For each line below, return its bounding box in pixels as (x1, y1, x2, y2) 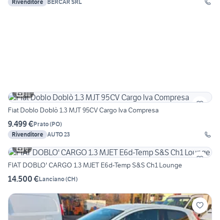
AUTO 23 (47, 131, 70, 138)
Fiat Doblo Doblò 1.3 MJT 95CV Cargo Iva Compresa (8, 106, 159, 115)
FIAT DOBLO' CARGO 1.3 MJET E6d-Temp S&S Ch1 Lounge (8, 161, 183, 170)
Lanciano (39, 175, 64, 183)
